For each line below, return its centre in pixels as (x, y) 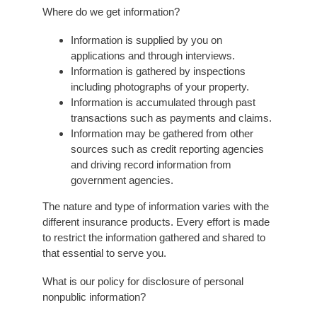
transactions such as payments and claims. (171, 117)
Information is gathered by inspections (158, 71)
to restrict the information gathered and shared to (154, 237)
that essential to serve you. (104, 253)
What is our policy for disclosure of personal (143, 281)
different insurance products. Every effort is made (156, 221)
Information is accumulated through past (163, 102)
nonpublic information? (94, 296)
